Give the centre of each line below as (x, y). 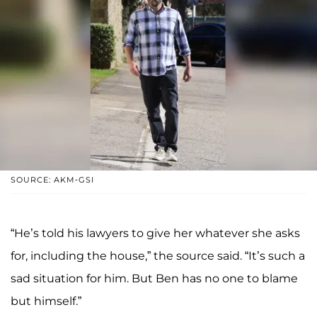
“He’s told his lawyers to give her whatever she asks (155, 234)
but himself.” (46, 301)
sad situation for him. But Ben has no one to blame (154, 279)
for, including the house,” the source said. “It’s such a (158, 256)
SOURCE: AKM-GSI (52, 180)
